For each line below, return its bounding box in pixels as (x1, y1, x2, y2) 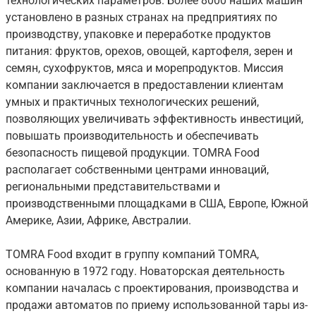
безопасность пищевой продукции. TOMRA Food (6, 146, 260, 160)
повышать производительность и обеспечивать (6, 129, 259, 143)
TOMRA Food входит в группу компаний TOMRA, (6, 248, 259, 262)
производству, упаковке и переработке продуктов (6, 28, 271, 42)
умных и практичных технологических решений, (6, 95, 259, 109)
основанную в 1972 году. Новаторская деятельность (6, 265, 285, 279)
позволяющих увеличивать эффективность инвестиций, (6, 112, 303, 126)
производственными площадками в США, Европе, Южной (6, 197, 308, 211)
